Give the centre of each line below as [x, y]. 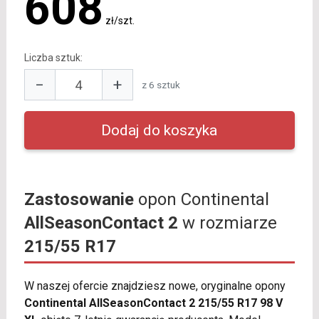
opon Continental [201, 200]
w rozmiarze [227, 223]
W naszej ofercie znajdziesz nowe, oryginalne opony [155, 286]
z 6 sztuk [161, 84]
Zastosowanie [79, 200]
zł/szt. [120, 21]
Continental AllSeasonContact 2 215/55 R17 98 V [153, 303]
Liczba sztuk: [53, 58]
